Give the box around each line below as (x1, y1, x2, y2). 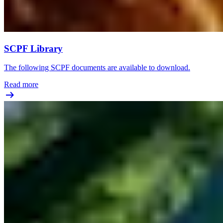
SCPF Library (4, 43, 63, 54)
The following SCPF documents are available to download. (4, 63, 190, 72)
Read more (4, 80, 38, 89)
